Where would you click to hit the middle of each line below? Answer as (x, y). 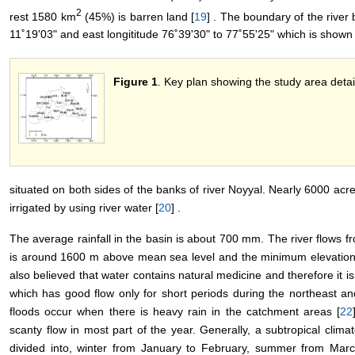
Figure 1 (136, 82)
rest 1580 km (43, 16)
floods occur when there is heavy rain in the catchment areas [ (175, 312)
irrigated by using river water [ (84, 208)
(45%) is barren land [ (138, 16)
